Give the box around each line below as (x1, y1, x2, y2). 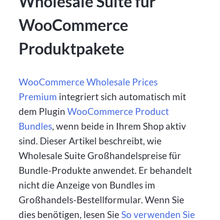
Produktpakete (19, 39, 125, 58)
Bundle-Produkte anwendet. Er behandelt (19, 164, 192, 176)
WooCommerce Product (67, 105, 169, 117)
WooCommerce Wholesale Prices (19, 76, 158, 87)
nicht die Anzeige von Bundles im (19, 179, 156, 191)
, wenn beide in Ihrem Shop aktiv (52, 120, 187, 132)
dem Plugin (19, 105, 68, 117)
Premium (19, 90, 57, 102)
